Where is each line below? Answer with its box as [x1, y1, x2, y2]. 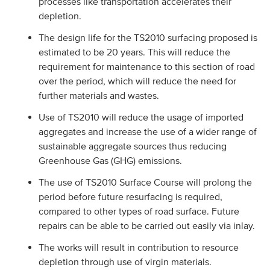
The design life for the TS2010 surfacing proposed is [38, 32, 257, 43]
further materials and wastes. [38, 90, 162, 101]
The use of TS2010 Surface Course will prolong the [38, 177, 252, 187]
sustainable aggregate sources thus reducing [38, 140, 227, 151]
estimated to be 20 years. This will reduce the [38, 46, 230, 57]
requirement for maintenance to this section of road [38, 61, 255, 72]
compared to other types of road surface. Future [38, 206, 239, 216]
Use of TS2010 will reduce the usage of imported [38, 111, 243, 122]
